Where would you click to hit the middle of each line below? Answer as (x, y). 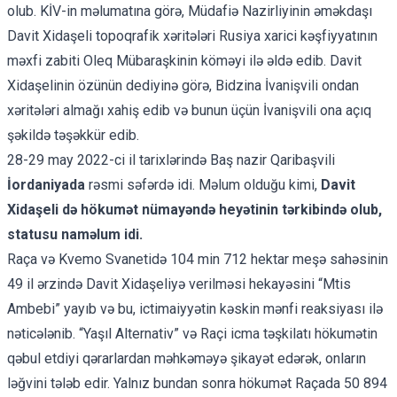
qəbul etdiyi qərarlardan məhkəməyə (119, 358)
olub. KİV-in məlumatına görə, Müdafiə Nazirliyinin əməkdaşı (190, 11)
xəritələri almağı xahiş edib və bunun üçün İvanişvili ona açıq (189, 110)
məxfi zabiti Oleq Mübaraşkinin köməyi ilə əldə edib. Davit (184, 60)
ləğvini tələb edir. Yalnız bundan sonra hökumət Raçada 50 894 (197, 383)
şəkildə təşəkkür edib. (73, 135)
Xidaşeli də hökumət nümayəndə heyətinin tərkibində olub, (195, 209)
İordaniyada (46, 184)
